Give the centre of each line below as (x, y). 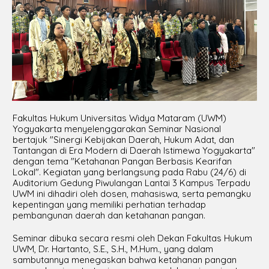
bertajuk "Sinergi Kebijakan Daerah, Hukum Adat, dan (123, 140)
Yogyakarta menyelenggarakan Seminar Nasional (116, 129)
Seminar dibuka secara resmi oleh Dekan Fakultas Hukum (132, 238)
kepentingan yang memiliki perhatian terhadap (109, 204)
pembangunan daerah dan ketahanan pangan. (109, 215)
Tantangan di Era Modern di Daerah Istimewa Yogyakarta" (134, 150)
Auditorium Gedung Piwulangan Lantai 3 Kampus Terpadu (131, 183)
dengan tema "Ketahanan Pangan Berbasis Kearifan (122, 161)
